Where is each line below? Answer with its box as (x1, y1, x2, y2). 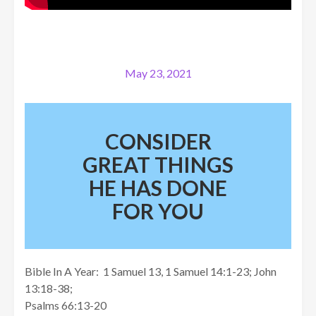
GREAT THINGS (83, 151, 233, 177)
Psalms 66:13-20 (25, 298, 107, 312)
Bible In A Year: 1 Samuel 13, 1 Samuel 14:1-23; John (25, 265, 276, 279)
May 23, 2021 (124, 66, 192, 80)
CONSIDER (104, 128, 212, 154)
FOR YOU (112, 197, 204, 224)
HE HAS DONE (89, 174, 227, 200)
